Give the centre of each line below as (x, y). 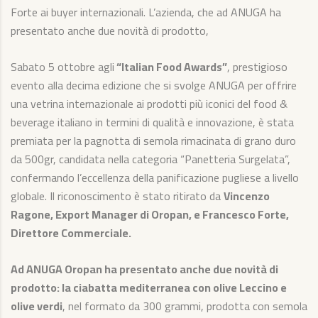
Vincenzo (247, 196)
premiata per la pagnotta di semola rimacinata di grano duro (153, 140)
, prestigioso (257, 66)
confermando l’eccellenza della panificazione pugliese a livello (155, 177)
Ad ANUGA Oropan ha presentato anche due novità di (144, 269)
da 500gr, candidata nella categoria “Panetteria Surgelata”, (150, 159)
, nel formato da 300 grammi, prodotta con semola (185, 306)
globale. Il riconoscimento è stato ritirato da (117, 196)
